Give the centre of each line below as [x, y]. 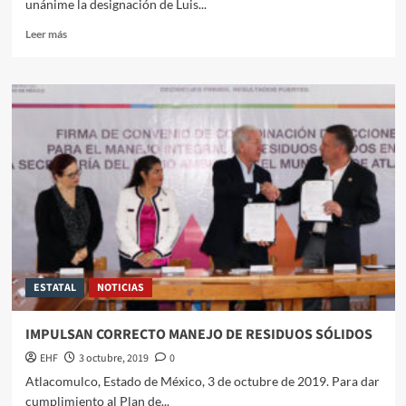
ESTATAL [54, 288]
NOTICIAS [120, 288]
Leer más [46, 34]
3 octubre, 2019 [113, 359]
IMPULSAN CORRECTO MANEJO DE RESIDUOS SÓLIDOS [198, 335]
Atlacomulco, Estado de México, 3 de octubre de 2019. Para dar [202, 382]
